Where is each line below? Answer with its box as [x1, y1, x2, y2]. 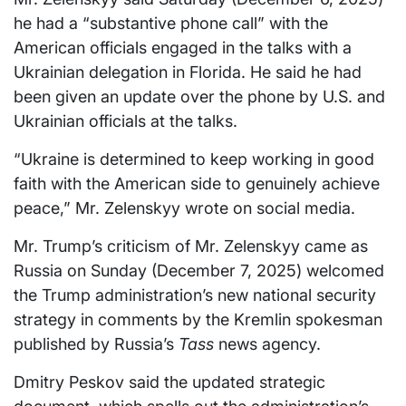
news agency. [218, 334, 321, 354]
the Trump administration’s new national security [14, 285, 376, 305]
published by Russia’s [14, 334, 179, 354]
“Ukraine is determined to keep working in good [14, 150, 374, 169]
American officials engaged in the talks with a [14, 38, 352, 58]
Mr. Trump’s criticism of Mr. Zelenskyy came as [14, 237, 368, 256]
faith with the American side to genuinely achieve [14, 174, 380, 194]
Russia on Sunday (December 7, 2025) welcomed [14, 261, 384, 281]
